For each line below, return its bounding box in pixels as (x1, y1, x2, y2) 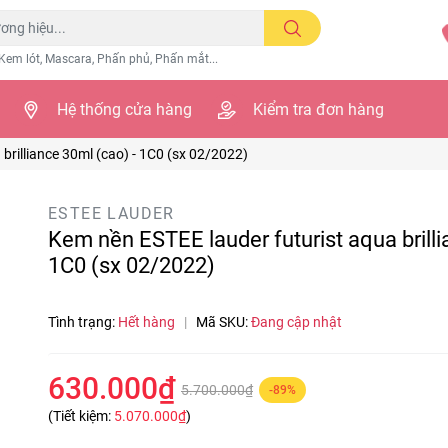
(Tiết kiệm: (48, 408, 114, 424)
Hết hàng (118, 314, 178, 330)
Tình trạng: (48, 314, 118, 330)
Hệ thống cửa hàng (56, 100, 192, 119)
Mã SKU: (196, 314, 251, 330)
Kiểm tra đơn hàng (252, 100, 384, 119)
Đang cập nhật (251, 314, 342, 330)
